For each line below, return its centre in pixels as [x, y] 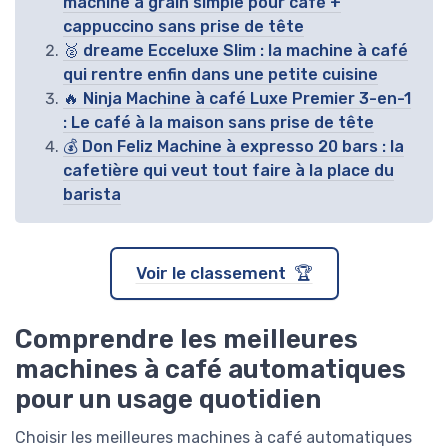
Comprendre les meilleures [186, 339]
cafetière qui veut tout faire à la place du [228, 170]
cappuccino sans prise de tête [183, 26]
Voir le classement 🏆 [224, 273]
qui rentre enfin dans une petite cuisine [220, 74]
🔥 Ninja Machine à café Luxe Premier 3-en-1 [237, 98]
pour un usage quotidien [168, 399]
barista [92, 194]
